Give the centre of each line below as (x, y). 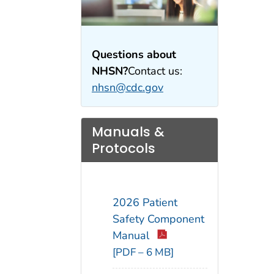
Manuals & (128, 131)
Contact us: (155, 71)
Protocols (124, 148)
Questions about (134, 55)
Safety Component (158, 219)
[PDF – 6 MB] (143, 253)
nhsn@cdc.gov (128, 88)
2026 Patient (145, 203)
